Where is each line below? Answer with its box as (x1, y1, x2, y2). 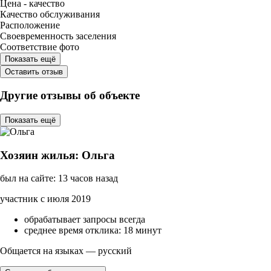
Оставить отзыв (5, 67, 63, 76)
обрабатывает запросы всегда (24, 214, 145, 225)
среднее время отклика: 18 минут (24, 225, 162, 236)
